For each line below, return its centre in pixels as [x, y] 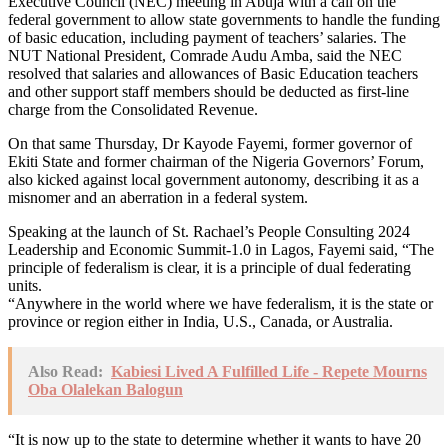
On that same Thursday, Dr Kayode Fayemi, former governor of [210, 143]
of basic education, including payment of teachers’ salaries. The [207, 37]
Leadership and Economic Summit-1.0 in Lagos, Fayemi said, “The [221, 249]
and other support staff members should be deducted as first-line [208, 91]
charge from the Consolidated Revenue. [133, 109]
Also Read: [65, 371]
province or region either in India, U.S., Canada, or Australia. [200, 321]
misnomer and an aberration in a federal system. [158, 197]
